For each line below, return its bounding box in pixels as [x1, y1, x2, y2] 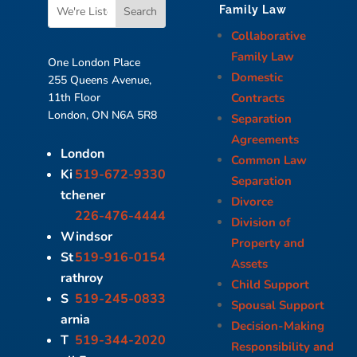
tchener [61, 186, 105, 205]
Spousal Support [231, 296, 325, 313]
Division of [231, 214, 291, 230]
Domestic [231, 69, 284, 85]
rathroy [61, 269, 103, 288]
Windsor [61, 228, 112, 246]
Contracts [231, 89, 285, 106]
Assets [231, 255, 269, 272]
